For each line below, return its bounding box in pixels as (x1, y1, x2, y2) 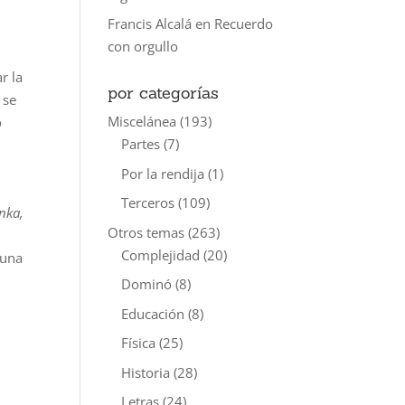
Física (121, 334, 156, 352)
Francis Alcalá (108, 14, 193, 33)
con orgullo (108, 37, 179, 55)
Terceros (121, 193, 175, 212)
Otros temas (108, 222, 185, 241)
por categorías (108, 82, 220, 103)
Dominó (121, 275, 173, 293)
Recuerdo (214, 14, 274, 33)
